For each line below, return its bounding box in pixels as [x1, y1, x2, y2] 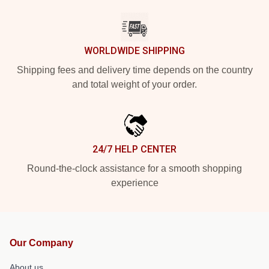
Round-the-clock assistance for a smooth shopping [27, 163, 242, 174]
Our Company [10, 238, 73, 248]
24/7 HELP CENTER [92, 144, 177, 155]
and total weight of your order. [72, 79, 197, 89]
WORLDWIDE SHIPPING [84, 45, 185, 56]
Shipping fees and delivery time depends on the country [16, 65, 253, 75]
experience [110, 178, 159, 188]
